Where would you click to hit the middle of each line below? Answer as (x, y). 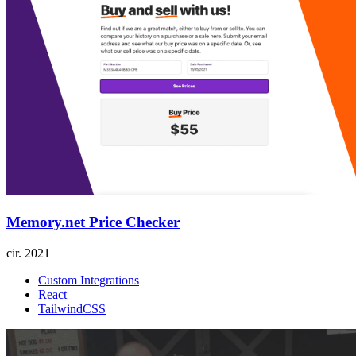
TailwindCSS (72, 308)
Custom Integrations (89, 280)
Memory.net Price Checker (93, 222)
